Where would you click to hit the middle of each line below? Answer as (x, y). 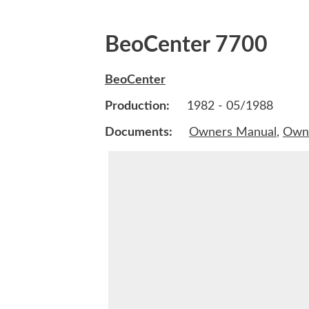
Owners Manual (233, 133)
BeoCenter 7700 (186, 45)
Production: (137, 107)
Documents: (140, 133)
